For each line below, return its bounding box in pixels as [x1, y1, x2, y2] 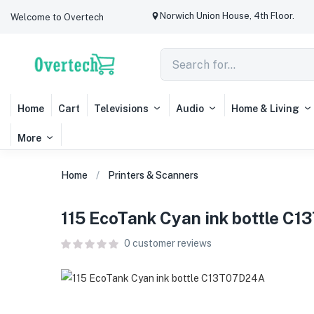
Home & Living [231, 103, 299, 114]
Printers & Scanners [108, 170, 198, 181]
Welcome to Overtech [11, 12, 104, 22]
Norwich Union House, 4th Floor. [159, 11, 294, 21]
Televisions [94, 103, 149, 114]
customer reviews [130, 238, 212, 249]
